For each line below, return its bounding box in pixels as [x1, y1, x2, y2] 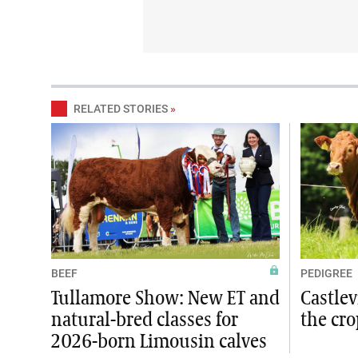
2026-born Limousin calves [51, 332, 267, 352]
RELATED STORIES [74, 101, 168, 115]
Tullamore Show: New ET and [51, 288, 280, 308]
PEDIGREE [300, 266, 352, 280]
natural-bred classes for [51, 310, 238, 330]
